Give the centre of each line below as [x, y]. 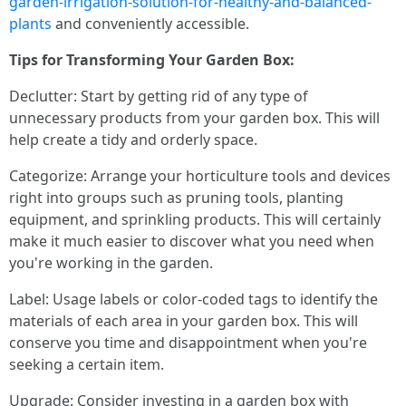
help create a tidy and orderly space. [133, 139]
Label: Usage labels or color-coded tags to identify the [193, 299]
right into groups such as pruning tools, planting [176, 197]
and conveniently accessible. [150, 23]
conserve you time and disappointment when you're [188, 342]
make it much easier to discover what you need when [192, 241]
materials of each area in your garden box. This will [184, 320]
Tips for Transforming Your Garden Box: [152, 59]
